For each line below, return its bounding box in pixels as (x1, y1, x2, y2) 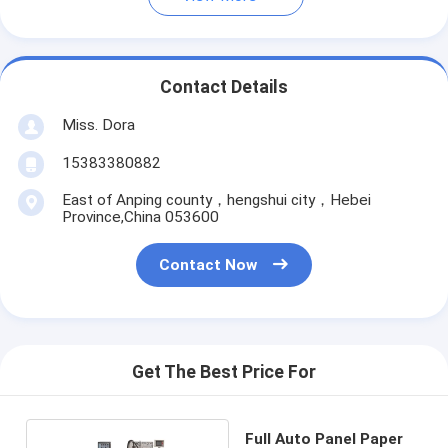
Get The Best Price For (132, 362, 316, 383)
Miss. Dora (61, 115, 135, 134)
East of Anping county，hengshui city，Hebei (61, 190, 371, 209)
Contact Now (159, 256, 258, 275)
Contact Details (160, 77, 288, 98)
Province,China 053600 (61, 207, 219, 226)
